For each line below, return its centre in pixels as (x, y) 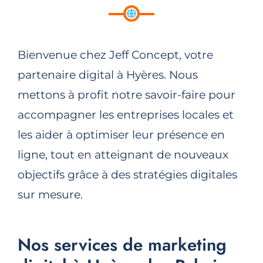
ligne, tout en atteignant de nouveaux (123, 154)
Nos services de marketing (122, 244)
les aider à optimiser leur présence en (121, 134)
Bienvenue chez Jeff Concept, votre (115, 55)
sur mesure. (50, 194)
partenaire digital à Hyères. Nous (107, 75)
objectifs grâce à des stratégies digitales (127, 174)
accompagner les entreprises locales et (125, 114)
